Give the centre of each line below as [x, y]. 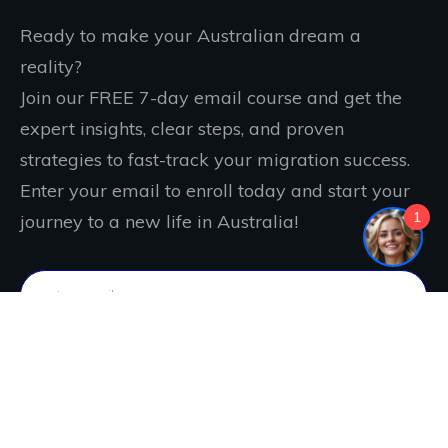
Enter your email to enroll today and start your [215, 190]
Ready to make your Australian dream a [190, 35]
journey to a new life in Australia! [159, 221]
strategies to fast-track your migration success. [215, 159]
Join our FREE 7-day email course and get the [211, 97]
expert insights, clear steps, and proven [182, 128]
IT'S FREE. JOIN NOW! [223, 355]
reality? [51, 66]
